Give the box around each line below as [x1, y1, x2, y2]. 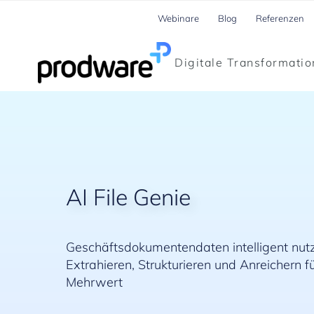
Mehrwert [66, 273, 123, 290]
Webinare [158, 13, 200, 24]
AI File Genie [66, 182, 191, 211]
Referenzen [255, 13, 304, 24]
